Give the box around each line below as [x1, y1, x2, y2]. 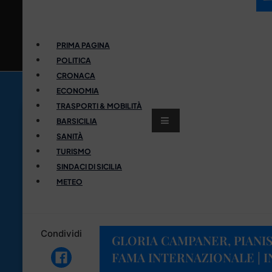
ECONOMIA [56, 86, 99, 95]
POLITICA [56, 55, 91, 65]
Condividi [40, 227, 82, 239]
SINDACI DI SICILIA [56, 161, 122, 171]
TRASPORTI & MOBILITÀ [56, 101, 142, 110]
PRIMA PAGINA [56, 40, 110, 50]
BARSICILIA [56, 116, 97, 126]
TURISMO [56, 146, 91, 156]
